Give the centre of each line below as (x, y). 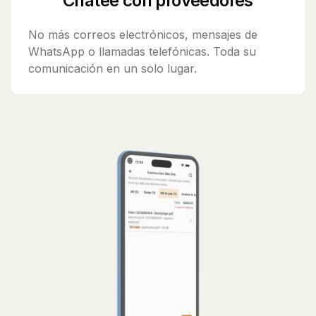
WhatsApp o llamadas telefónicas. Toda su (142, 52)
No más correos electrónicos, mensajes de (143, 35)
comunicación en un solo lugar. (113, 69)
